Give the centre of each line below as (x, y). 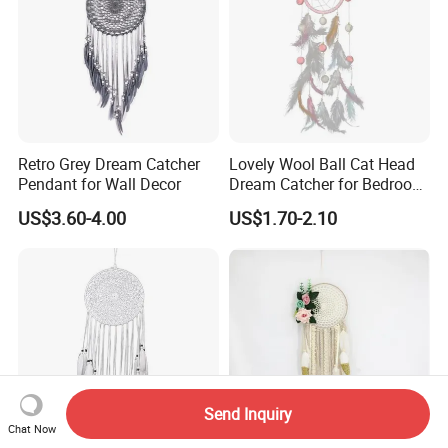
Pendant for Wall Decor (100, 184)
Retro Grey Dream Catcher (109, 164)
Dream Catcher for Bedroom (327, 184)
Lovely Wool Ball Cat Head (321, 164)
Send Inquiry (247, 413)
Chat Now (31, 428)
